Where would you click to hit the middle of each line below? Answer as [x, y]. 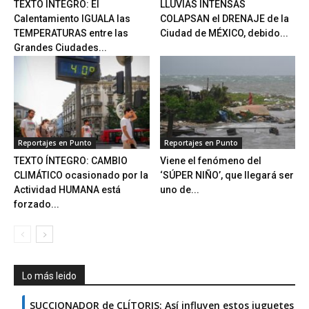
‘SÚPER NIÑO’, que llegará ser [227, 176]
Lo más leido [49, 276]
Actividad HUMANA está [67, 190]
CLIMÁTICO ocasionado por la [81, 176]
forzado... [37, 205]
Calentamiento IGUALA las [72, 18]
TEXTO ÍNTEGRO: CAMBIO [71, 161]
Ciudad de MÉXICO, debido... [224, 33]
